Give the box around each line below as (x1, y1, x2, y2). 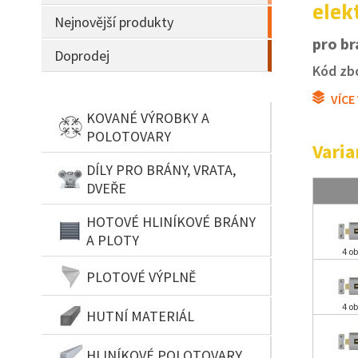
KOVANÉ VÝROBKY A (86, 109, 209, 127)
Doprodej (54, 46, 109, 65)
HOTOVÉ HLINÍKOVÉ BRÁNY (86, 213, 256, 231)
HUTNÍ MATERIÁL (86, 306, 194, 325)
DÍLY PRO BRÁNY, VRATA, (86, 161, 236, 179)
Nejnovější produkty (54, 13, 173, 31)
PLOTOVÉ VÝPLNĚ (86, 267, 196, 286)
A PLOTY (86, 231, 139, 249)
